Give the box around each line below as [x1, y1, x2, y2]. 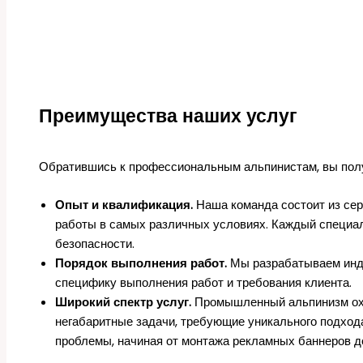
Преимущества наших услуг [39, 102, 297, 129]
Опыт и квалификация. [55, 195, 193, 213]
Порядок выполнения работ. [55, 254, 227, 271]
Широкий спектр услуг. [55, 293, 191, 310]
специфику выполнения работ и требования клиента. [55, 273, 352, 291]
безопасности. [55, 234, 135, 252]
